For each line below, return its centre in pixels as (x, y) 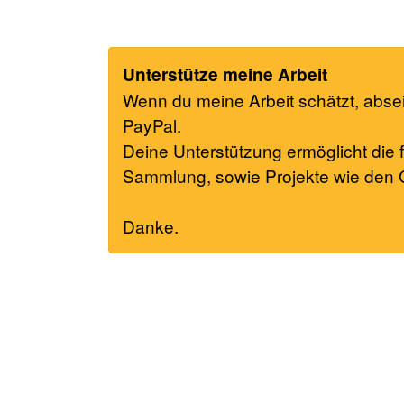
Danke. (150, 226)
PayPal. (151, 125)
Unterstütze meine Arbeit (225, 75)
